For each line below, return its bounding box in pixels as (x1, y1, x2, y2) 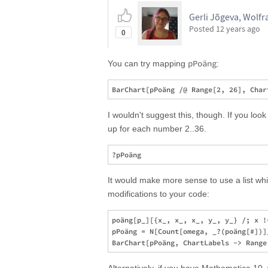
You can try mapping (108, 59, 188, 68)
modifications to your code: (108, 189, 209, 199)
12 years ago (216, 23, 260, 34)
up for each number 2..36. (108, 124, 206, 133)
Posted (189, 23, 216, 34)
